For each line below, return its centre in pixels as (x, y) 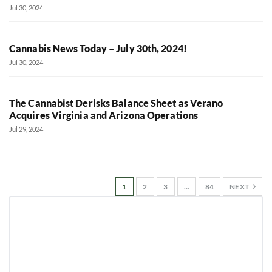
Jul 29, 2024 (26, 129)
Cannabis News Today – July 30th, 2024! (98, 48)
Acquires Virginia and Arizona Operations (104, 115)
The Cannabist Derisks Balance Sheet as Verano (116, 103)
